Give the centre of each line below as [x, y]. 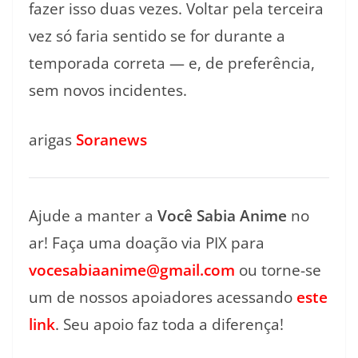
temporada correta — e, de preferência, [172, 63]
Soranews [111, 140]
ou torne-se [278, 270]
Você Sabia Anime [222, 216]
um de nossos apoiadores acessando [163, 298]
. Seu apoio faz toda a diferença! [169, 325]
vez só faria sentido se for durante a [157, 36]
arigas [52, 140]
